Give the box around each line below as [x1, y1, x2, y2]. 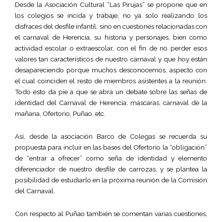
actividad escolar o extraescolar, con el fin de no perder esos [15, 44, 207, 52]
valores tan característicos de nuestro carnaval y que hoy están [15, 55, 207, 63]
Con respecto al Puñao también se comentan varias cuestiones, [15, 209, 207, 218]
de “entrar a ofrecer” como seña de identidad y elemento [15, 154, 207, 162]
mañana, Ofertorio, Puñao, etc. [15, 109, 106, 117]
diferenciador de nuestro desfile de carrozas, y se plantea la [15, 165, 207, 173]
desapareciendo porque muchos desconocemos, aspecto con [15, 65, 207, 74]
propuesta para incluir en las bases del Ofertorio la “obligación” [15, 143, 207, 151]
